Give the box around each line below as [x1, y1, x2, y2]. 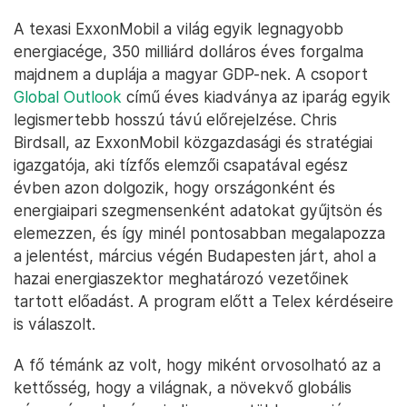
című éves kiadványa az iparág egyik [122, 87, 391, 107]
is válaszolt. [14, 314, 95, 334]
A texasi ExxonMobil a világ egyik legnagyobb [14, 19, 343, 39]
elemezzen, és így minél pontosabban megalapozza [14, 223, 385, 243]
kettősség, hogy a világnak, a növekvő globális [14, 378, 352, 398]
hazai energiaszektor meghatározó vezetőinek [14, 269, 349, 289]
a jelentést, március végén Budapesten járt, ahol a [14, 246, 376, 266]
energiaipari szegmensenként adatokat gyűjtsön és [14, 201, 382, 221]
